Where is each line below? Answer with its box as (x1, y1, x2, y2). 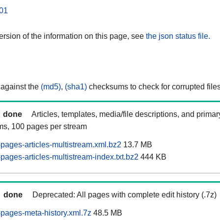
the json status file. (146, 31, 210, 40)
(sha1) (65, 82, 87, 91)
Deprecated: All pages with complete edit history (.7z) (32, 191, 217, 199)
